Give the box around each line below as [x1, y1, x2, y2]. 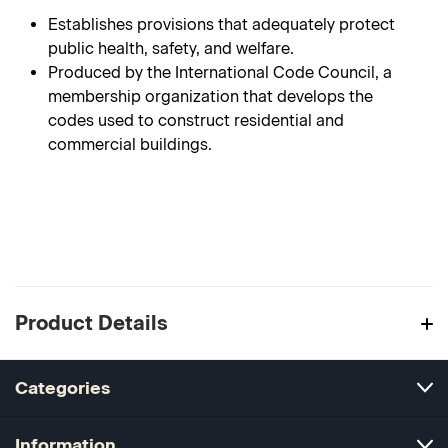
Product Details [15, 311, 168, 335]
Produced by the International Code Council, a [48, 63, 393, 82]
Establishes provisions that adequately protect [48, 15, 396, 34]
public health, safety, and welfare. [48, 39, 295, 58]
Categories [15, 377, 110, 398]
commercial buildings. [48, 135, 213, 154]
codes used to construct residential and [48, 111, 345, 130]
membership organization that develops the [48, 87, 374, 106]
